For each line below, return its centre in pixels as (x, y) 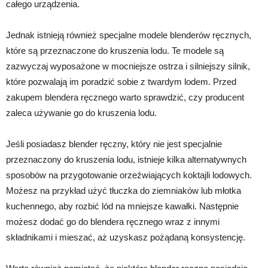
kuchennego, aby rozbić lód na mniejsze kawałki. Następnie (122, 206)
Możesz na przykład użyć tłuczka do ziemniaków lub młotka (124, 190)
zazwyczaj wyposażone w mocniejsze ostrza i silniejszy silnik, (128, 66)
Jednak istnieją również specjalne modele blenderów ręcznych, (129, 35)
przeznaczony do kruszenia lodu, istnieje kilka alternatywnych (126, 159)
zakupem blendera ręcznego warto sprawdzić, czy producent (125, 97)
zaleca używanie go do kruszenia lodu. (81, 112)
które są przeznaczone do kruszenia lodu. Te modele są (115, 50)
